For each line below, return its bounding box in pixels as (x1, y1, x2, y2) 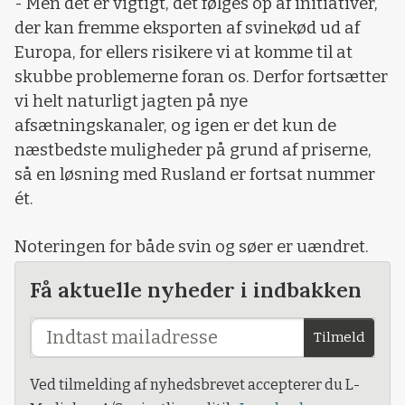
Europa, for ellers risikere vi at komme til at (14, 42, 353, 63)
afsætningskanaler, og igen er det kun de (14, 116, 336, 137)
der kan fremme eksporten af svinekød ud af (14, 18, 360, 39)
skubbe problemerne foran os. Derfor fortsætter (14, 67, 388, 88)
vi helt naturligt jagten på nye (14, 91, 248, 112)
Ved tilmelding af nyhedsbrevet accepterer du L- (30, 376, 360, 394)
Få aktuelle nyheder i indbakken (30, 276, 362, 304)
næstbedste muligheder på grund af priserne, (14, 140, 372, 161)
